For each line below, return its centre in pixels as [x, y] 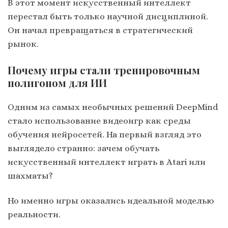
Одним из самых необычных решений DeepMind [113, 107]
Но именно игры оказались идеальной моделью [111, 201]
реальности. [34, 215]
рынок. [23, 44]
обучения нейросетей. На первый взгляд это [105, 135]
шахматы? [30, 176]
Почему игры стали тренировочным [104, 70]
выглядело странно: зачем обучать [83, 148]
